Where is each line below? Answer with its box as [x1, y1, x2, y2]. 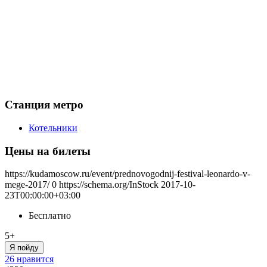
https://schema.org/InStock [59, 179, 159, 190]
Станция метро [5, 98, 83, 111]
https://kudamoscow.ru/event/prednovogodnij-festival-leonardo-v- [5, 169, 250, 179]
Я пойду [10, 243, 39, 253]
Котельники [29, 123, 77, 133]
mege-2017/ [5, 179, 49, 190]
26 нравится [5, 254, 54, 265]
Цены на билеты [5, 144, 91, 157]
